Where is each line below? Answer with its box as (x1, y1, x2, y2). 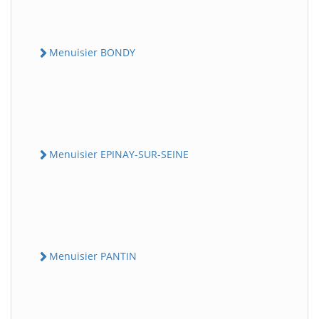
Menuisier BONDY (49, 45, 135, 59)
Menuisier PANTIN (49, 249, 137, 263)
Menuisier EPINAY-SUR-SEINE (49, 147, 189, 161)
